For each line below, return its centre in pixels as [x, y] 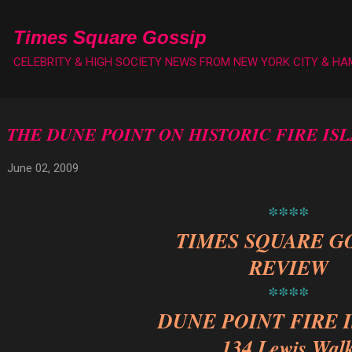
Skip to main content [176, 20]
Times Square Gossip [110, 37]
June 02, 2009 [42, 168]
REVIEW [288, 267]
